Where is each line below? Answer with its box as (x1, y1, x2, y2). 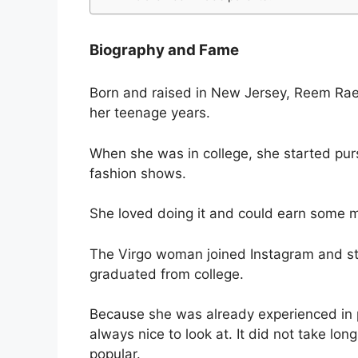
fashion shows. (89, 165, 186, 181)
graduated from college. (89, 265, 244, 282)
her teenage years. (89, 105, 210, 121)
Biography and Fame (89, 41, 239, 60)
